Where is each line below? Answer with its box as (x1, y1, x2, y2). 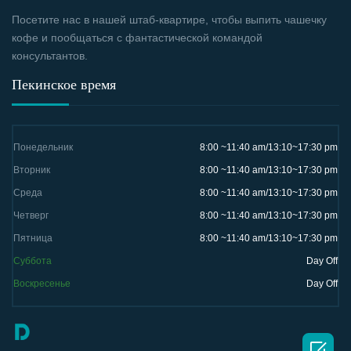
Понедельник (13, 141, 73, 153)
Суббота (13, 255, 52, 266)
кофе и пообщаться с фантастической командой (12, 31, 262, 44)
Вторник (13, 164, 50, 175)
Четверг (13, 209, 49, 221)
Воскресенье (13, 277, 71, 289)
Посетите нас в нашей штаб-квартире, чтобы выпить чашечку (12, 13, 327, 26)
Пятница (13, 232, 52, 244)
